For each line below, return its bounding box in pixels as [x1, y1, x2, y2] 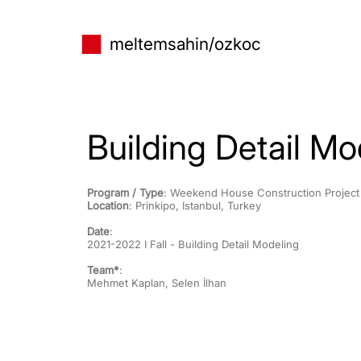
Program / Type [87, 186, 164, 199]
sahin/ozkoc [168, 34, 261, 54]
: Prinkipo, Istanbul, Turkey [129, 199, 261, 212]
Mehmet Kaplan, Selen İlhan [87, 276, 226, 289]
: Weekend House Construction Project [164, 186, 359, 199]
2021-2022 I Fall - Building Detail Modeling [87, 238, 299, 251]
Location [87, 199, 129, 212]
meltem [110, 34, 168, 54]
